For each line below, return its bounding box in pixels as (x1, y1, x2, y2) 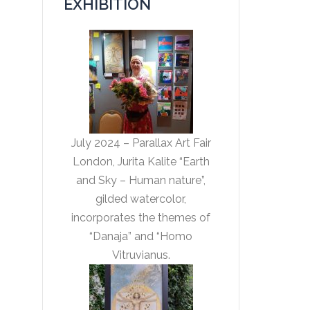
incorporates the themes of (71, 211, 210, 224)
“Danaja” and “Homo (89, 230, 192, 243)
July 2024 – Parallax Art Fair (71, 136, 211, 149)
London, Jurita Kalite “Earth (72, 155, 210, 168)
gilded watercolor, (95, 192, 186, 206)
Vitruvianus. (111, 248, 170, 262)
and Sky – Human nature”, (76, 174, 206, 187)
